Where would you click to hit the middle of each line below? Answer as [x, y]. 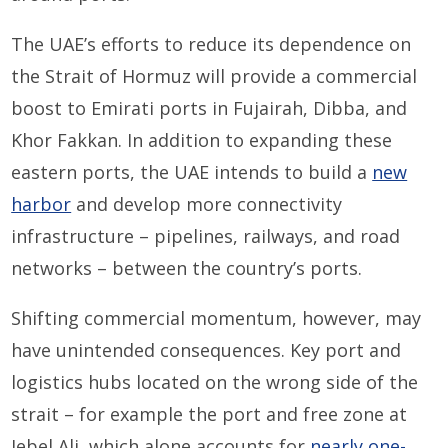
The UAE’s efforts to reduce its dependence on [211, 44]
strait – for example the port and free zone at [209, 414]
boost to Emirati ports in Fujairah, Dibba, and [209, 108]
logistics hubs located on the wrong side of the [215, 382]
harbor [41, 204]
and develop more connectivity [207, 204]
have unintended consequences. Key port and [206, 350]
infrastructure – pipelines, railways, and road [206, 236]
